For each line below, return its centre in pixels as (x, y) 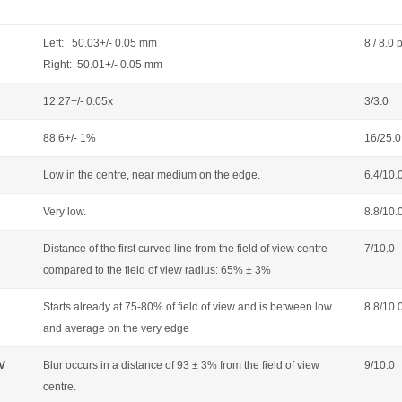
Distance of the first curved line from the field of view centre (185, 249)
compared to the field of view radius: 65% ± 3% (157, 270)
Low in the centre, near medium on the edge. (152, 175)
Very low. (65, 212)
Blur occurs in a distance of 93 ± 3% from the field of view (181, 365)
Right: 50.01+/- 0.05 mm (103, 65)
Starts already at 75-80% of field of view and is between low (188, 307)
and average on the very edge (116, 328)
